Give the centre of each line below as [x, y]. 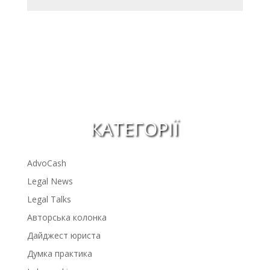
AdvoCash [46, 163]
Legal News [50, 181]
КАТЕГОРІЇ [135, 129]
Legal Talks [49, 199]
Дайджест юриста [64, 236]
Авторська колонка [67, 218]
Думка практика [59, 254]
